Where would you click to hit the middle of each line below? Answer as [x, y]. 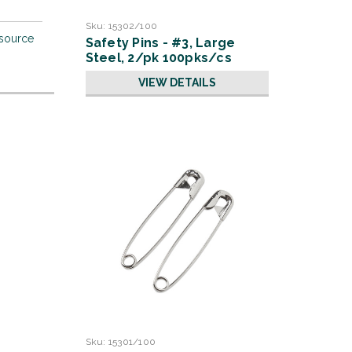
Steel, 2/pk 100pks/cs [158, 58]
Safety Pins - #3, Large [160, 43]
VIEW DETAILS [177, 82]
